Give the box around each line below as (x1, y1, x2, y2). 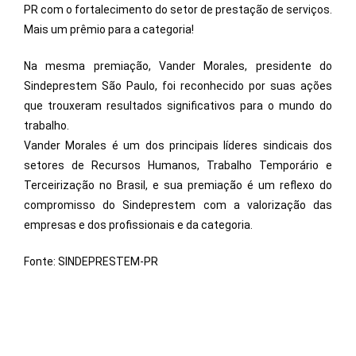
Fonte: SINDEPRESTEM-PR (24, 255, 158, 269)
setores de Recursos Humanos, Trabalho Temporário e (24, 159, 332, 172)
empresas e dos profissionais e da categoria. (24, 219, 253, 232)
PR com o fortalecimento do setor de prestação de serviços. (24, 3, 332, 17)
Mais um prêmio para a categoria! (24, 23, 194, 37)
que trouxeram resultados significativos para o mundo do (24, 99, 332, 113)
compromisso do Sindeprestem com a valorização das (24, 199, 332, 212)
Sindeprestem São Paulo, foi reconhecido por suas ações (24, 79, 332, 93)
